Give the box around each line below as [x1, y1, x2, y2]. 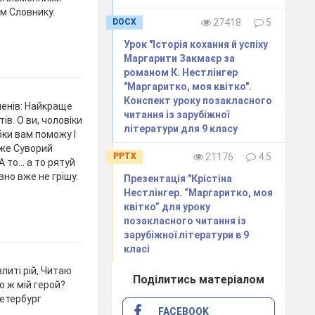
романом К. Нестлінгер [124, 66, 238, 78]
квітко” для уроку [124, 200, 211, 212]
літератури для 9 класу [124, 122, 238, 134]
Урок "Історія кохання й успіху [124, 38, 269, 50]
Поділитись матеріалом [133, 272, 265, 286]
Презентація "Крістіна [124, 172, 233, 184]
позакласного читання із [124, 214, 247, 226]
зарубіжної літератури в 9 [124, 229, 250, 240]
